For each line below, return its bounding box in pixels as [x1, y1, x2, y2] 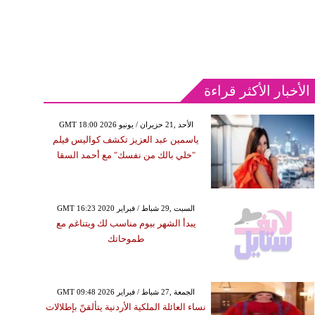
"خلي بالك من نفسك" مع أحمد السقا [56, 150, 195, 161]
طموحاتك [108, 233, 145, 245]
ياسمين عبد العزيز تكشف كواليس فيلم [53, 134, 200, 146]
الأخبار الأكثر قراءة [204, 83, 311, 99]
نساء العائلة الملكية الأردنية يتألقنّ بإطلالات [46, 302, 207, 313]
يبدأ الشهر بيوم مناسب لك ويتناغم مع [56, 218, 196, 229]
